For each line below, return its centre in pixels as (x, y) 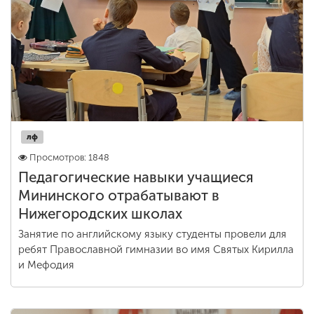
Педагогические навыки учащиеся (136, 177)
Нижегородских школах (100, 214)
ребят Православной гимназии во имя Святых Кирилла (156, 250)
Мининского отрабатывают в (119, 196)
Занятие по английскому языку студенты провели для (152, 234)
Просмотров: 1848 (69, 157)
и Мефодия (46, 265)
